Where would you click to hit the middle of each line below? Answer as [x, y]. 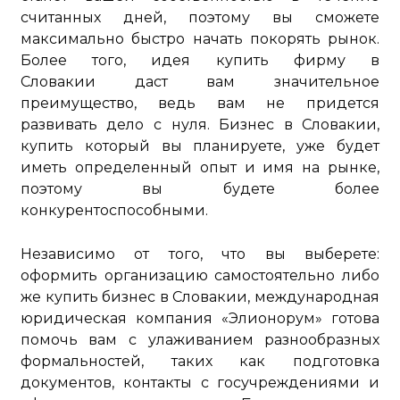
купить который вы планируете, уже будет [200, 146]
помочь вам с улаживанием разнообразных [200, 340]
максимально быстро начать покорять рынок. [200, 39]
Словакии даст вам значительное [200, 82]
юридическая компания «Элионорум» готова [200, 318]
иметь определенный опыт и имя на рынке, [200, 167]
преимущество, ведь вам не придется [200, 103]
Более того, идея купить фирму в [200, 60]
